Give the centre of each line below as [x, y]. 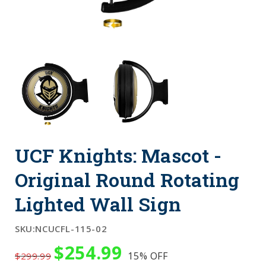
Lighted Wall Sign [98, 204]
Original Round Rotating [127, 179]
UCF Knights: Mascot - [118, 155]
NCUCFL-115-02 [71, 228]
